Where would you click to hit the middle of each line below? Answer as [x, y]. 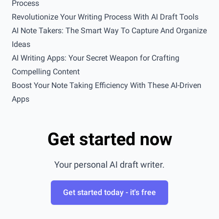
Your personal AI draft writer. [109, 164]
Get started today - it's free [109, 192]
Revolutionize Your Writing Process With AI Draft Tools [105, 17]
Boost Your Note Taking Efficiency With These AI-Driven [107, 85]
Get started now [109, 139]
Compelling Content [46, 72]
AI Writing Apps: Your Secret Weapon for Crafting [96, 58]
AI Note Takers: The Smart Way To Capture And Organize [109, 31]
